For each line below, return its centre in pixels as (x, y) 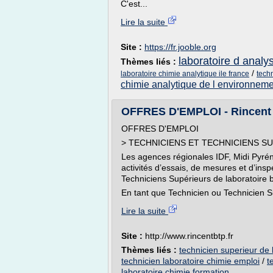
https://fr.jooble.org (180, 47)
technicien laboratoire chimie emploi (190, 261)
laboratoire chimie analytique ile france (185, 74)
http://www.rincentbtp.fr (189, 236)
